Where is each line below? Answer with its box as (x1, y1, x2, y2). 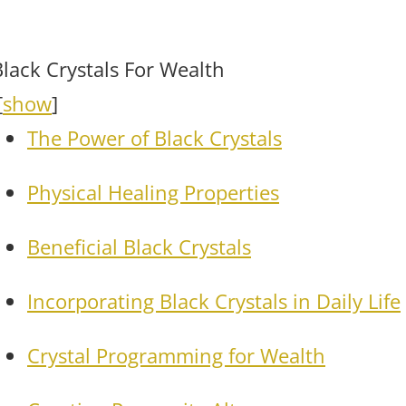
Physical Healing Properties (27, 178, 279, 206)
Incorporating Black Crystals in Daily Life (27, 286, 401, 314)
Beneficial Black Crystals (27, 232, 251, 260)
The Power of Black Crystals (27, 123, 282, 151)
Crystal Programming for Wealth (27, 341, 325, 369)
